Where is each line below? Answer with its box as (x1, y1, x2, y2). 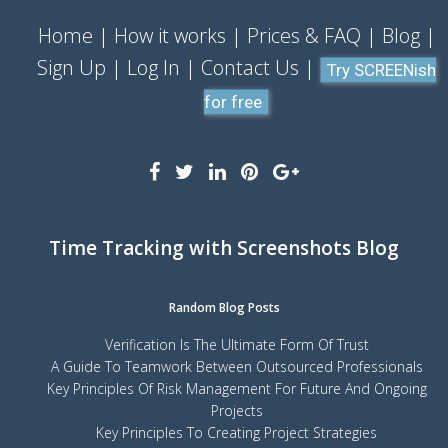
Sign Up (37, 54, 106, 82)
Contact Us (201, 54, 299, 82)
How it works (113, 22, 226, 50)
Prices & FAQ (246, 22, 361, 50)
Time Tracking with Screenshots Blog (49, 235, 399, 262)
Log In (127, 54, 180, 82)
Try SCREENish (327, 59, 436, 80)
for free (204, 91, 262, 112)
